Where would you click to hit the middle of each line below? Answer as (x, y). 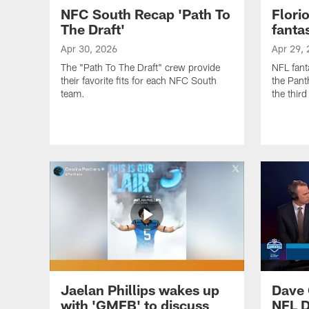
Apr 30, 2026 (89, 49)
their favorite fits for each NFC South (139, 81)
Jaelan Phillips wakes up (140, 289)
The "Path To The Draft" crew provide (140, 68)
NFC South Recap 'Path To (146, 14)
